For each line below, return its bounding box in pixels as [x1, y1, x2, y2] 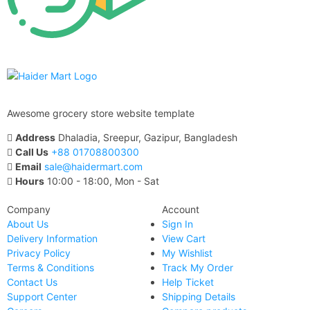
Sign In [162, 218, 193, 230]
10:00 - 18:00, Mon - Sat [47, 175, 159, 188]
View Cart [162, 232, 206, 245]
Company [7, 203, 51, 216]
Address [15, 131, 55, 144]
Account [162, 203, 199, 216]
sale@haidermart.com [44, 161, 143, 173]
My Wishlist [162, 247, 212, 259]
